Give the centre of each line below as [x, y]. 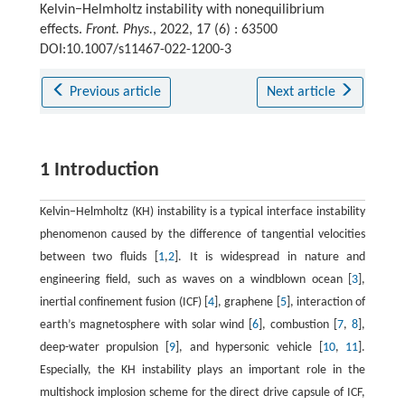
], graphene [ [247, 303]
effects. [62, 30]
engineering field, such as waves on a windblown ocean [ [196, 280]
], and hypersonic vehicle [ [249, 348]
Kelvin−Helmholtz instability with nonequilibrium [182, 10]
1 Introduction [99, 171]
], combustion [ [298, 325]
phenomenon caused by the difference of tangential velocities [202, 235]
